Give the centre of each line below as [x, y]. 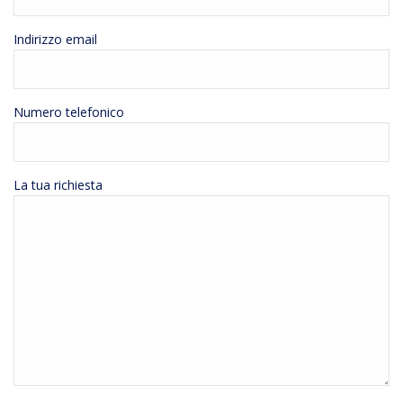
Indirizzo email [55, 40]
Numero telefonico [69, 112]
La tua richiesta [58, 185]
